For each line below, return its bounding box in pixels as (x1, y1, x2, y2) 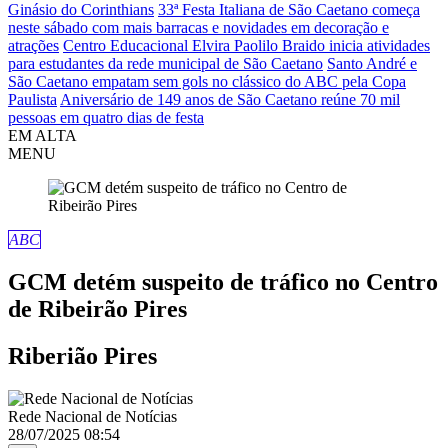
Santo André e (327, 55, 417, 72)
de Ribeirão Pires (8, 295, 187, 322)
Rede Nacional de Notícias (8, 407, 177, 425)
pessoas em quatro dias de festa (8, 109, 204, 126)
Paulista (8, 91, 57, 108)
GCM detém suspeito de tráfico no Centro (8, 268, 438, 295)
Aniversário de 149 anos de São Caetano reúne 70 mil (60, 91, 400, 108)
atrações (8, 37, 59, 54)
